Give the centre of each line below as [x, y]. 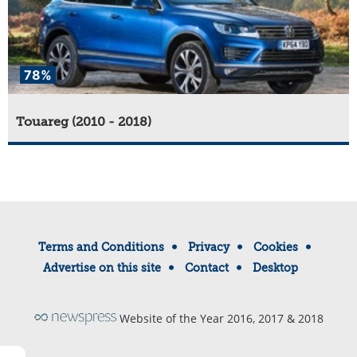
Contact [207, 268]
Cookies [276, 247]
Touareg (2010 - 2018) [84, 122]
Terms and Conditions [101, 247]
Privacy [209, 247]
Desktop [275, 268]
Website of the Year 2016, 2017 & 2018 [221, 319]
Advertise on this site [102, 268]
